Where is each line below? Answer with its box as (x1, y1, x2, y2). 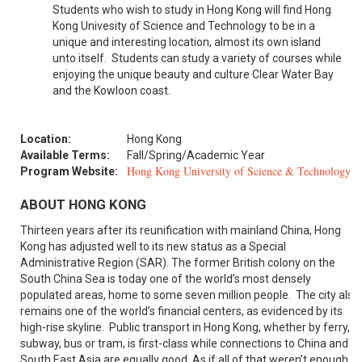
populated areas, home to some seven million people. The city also (20, 288, 360, 301)
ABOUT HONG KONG (20, 196, 146, 213)
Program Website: (20, 164, 118, 178)
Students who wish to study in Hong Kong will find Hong (53, 2, 331, 16)
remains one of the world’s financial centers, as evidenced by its (20, 304, 343, 318)
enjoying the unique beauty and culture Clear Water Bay (53, 67, 334, 81)
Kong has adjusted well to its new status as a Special (20, 239, 286, 253)
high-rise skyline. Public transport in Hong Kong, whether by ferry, (20, 320, 350, 334)
